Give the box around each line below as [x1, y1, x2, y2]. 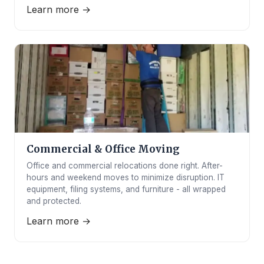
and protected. [27, 196, 81, 206]
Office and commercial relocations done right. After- [27, 161, 223, 170]
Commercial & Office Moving [27, 143, 180, 156]
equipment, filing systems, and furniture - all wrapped [27, 184, 226, 194]
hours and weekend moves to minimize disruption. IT [27, 173, 225, 182]
